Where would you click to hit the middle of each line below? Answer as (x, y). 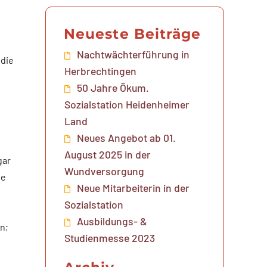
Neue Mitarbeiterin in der (133, 187)
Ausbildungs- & (112, 221)
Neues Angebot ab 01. (127, 137)
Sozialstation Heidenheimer (127, 104)
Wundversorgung (105, 171)
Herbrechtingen (101, 71)
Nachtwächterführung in (133, 54)
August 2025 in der (108, 154)
